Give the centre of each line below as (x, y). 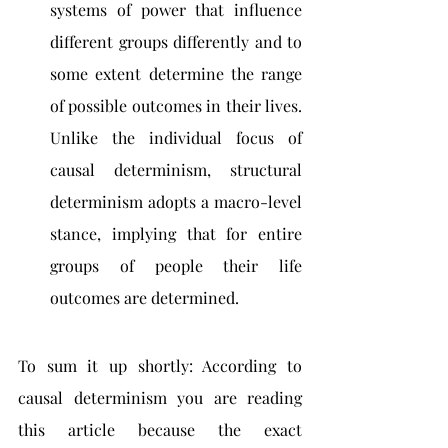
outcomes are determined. (144, 297)
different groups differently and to (176, 41)
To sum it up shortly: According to (160, 365)
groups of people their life (176, 265)
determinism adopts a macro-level (176, 201)
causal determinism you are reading (160, 397)
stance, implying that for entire (176, 233)
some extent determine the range (176, 73)
